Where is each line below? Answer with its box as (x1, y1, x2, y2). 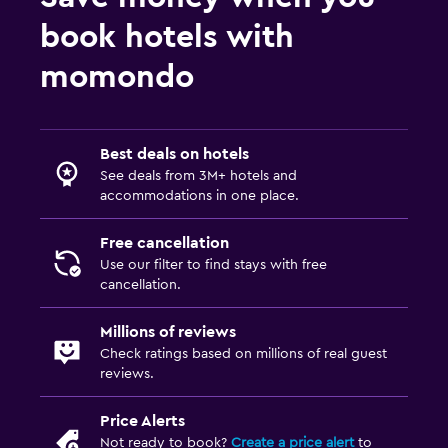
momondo (40, 60, 194, 93)
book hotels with (40, 20, 294, 53)
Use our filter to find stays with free (100, 257, 327, 272)
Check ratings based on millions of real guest (100, 346, 387, 361)
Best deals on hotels (100, 145, 249, 162)
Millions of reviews (100, 323, 236, 340)
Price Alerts (100, 412, 185, 429)
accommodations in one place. (100, 188, 299, 203)
